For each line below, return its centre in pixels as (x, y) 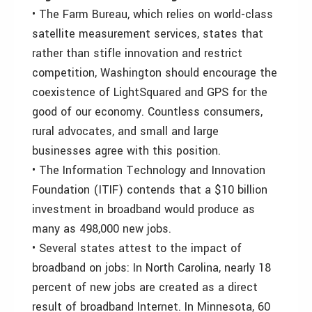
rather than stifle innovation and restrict (137, 53)
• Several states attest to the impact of (137, 248)
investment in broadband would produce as (143, 209)
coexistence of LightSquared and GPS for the (150, 92)
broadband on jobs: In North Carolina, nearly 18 (151, 268)
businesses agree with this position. (126, 151)
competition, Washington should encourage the (155, 73)
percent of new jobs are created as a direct (145, 287)
